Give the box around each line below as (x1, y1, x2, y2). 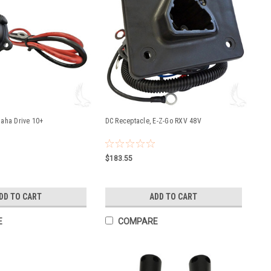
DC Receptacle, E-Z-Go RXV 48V (105, 117, 201, 125)
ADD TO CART (149, 192, 198, 202)
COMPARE (117, 217, 158, 226)
